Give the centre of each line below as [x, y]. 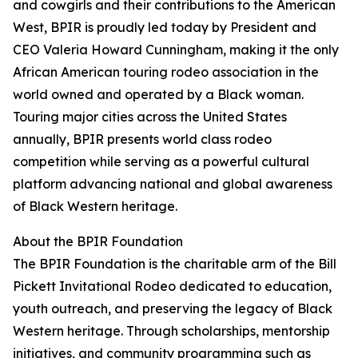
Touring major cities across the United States [150, 117]
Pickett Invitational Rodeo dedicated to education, [172, 286]
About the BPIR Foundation [98, 242]
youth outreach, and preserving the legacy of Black [173, 309]
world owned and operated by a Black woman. [158, 95]
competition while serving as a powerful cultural [161, 162]
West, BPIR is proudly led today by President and [165, 28]
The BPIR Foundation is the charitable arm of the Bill [175, 264]
